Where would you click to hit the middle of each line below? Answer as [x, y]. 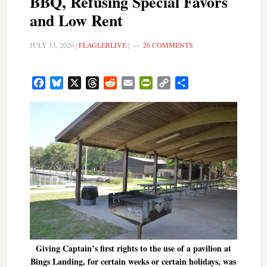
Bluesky [78, 83]
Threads [114, 83]
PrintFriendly [177, 83]
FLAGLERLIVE [102, 45]
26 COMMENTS [168, 45]
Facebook [63, 83]
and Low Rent [76, 20]
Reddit [129, 83]
